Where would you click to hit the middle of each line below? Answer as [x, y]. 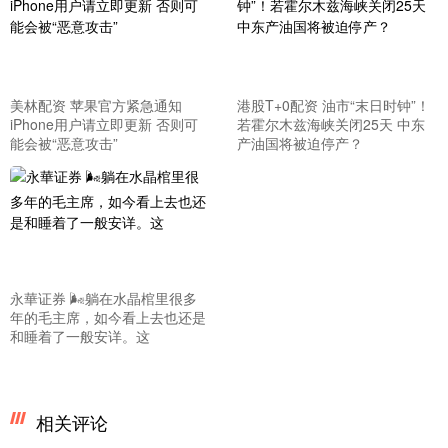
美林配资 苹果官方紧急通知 [96, 105]
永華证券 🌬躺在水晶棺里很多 [103, 297]
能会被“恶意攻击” [64, 143]
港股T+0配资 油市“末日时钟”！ [333, 105]
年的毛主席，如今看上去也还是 [108, 316]
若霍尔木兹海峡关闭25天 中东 [330, 124]
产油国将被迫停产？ [299, 143]
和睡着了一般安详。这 [80, 335]
